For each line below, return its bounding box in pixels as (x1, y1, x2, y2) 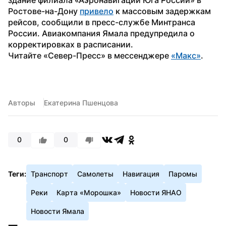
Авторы (8, 98, 35, 107)
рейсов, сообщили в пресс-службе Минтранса (8, 17, 195, 27)
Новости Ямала (31, 206, 84, 215)
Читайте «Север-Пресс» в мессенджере (8, 50, 171, 61)
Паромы (168, 169, 197, 178)
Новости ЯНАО (130, 188, 182, 197)
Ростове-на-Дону (8, 6, 80, 16)
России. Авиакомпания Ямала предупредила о (8, 28, 195, 38)
